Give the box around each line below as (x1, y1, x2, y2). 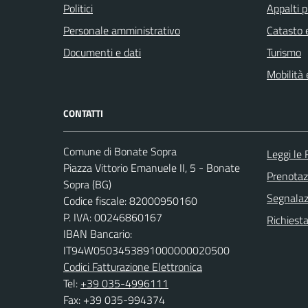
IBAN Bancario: (63, 225, 132, 243)
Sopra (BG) (63, 176, 111, 193)
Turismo (267, 44, 301, 61)
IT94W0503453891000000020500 (63, 242, 230, 259)
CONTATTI (63, 106, 103, 121)
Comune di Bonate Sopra (63, 143, 177, 160)
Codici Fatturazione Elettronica (63, 258, 202, 276)
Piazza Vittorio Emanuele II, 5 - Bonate (63, 159, 240, 177)
